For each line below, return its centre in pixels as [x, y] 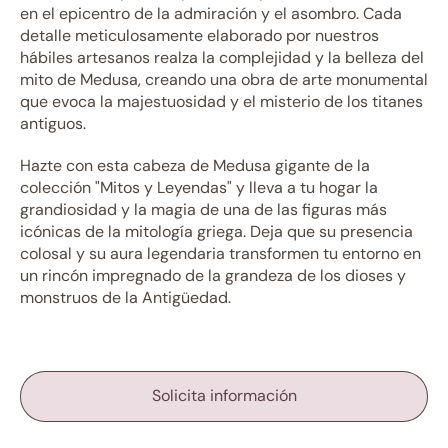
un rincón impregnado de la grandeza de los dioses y [213, 275]
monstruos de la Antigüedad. [125, 297]
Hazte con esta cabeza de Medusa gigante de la [195, 165]
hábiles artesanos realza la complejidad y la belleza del [222, 57]
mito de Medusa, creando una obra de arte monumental [224, 79]
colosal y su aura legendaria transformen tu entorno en [220, 253]
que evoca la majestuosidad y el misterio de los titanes [221, 101]
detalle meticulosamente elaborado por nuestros [199, 35]
